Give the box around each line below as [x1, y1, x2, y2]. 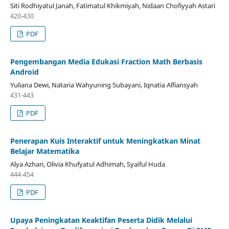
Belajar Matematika [10, 146, 79, 156]
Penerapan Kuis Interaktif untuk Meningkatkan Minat [10, 135, 200, 146]
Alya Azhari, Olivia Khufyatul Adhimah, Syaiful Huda [10, 159, 165, 169]
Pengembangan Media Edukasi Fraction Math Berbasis [10, 56, 202, 66]
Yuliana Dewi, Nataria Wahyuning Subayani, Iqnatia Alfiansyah [10, 80, 198, 89]
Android [10, 66, 39, 77]
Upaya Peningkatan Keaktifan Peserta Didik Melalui [10, 215, 192, 225]
